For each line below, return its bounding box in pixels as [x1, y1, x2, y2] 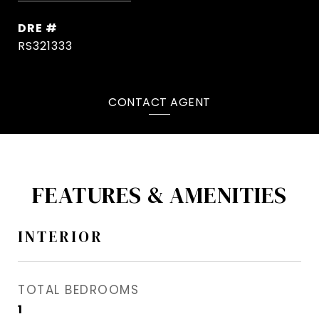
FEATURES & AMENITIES [32, 179, 287, 211]
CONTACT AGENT [108, 93, 211, 110]
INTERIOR [18, 226, 103, 248]
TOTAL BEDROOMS [18, 281, 139, 299]
